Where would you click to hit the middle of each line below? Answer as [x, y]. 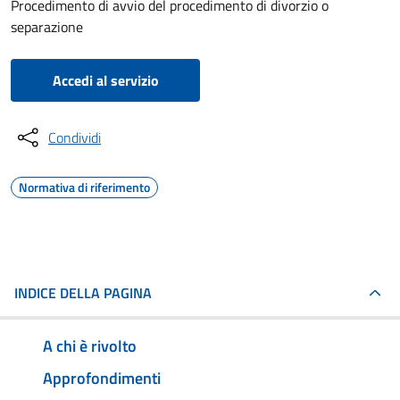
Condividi [75, 137]
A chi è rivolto [90, 346]
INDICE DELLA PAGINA [83, 293]
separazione [47, 27]
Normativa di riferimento [84, 187]
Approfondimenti [102, 378]
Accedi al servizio [105, 80]
